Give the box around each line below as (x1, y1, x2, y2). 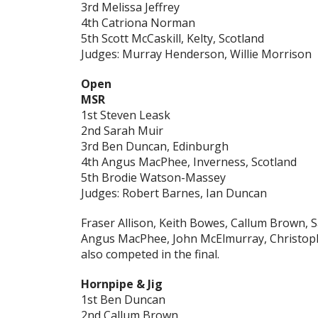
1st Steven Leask (81, 107, 170, 124)
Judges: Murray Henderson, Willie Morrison (81, 46, 312, 62)
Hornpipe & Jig (81, 276, 163, 292)
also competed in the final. (81, 246, 219, 263)
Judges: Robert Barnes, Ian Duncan (81, 185, 267, 202)
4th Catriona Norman (81, 15, 195, 31)
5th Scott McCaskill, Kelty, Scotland (81, 31, 264, 47)
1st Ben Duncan (81, 292, 165, 308)
